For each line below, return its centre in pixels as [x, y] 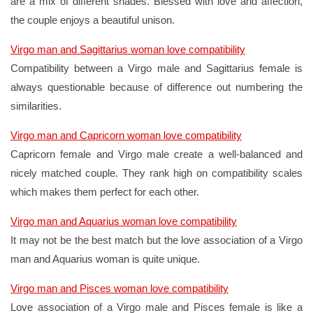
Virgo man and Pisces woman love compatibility [119, 288]
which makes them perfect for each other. [105, 191]
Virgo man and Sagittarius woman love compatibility [128, 49]
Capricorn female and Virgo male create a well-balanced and [156, 154]
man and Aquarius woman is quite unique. [105, 259]
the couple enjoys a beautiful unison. [93, 20]
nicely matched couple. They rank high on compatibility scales [156, 173]
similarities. [36, 105]
